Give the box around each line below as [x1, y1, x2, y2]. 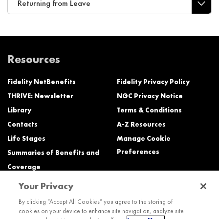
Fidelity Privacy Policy [117, 77, 190, 86]
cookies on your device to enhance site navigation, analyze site [19, 207, 184, 215]
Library [7, 105, 31, 114]
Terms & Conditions [117, 105, 182, 114]
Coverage [7, 162, 41, 171]
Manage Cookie [117, 133, 171, 143]
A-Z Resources [117, 119, 166, 129]
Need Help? [7, 193, 69, 208]
